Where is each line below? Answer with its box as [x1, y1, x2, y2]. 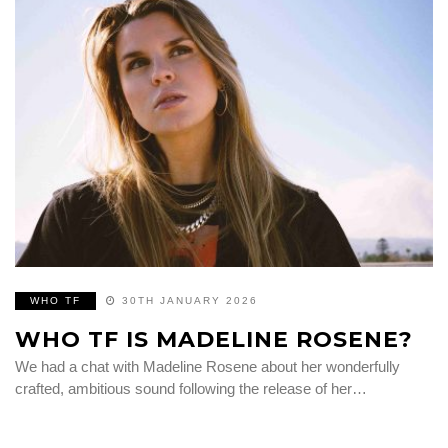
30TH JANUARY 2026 [122, 294, 258, 306]
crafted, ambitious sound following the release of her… [15, 379, 367, 397]
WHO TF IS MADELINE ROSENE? [15, 325, 413, 353]
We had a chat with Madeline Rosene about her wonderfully [15, 357, 400, 375]
